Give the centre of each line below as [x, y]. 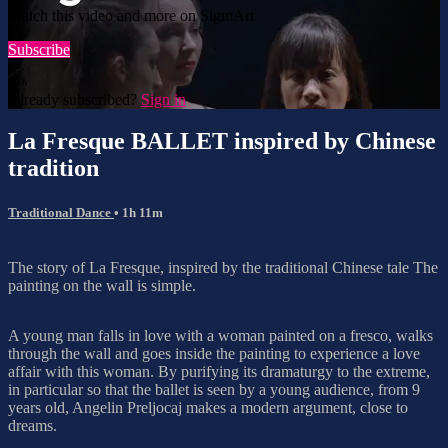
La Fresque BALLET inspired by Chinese [222, 141]
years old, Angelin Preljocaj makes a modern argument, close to [208, 407]
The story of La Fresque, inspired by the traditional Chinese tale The [223, 267]
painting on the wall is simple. [102, 285]
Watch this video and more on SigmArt [131, 15]
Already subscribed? [74, 99]
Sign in [163, 99]
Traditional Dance [61, 212]
